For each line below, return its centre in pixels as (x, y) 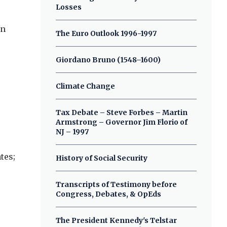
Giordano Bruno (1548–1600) (108, 60)
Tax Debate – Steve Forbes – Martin (122, 112)
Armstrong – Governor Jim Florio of (122, 122)
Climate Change (86, 86)
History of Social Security (102, 158)
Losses (69, 7)
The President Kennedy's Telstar (117, 220)
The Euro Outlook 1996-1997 (106, 33)
